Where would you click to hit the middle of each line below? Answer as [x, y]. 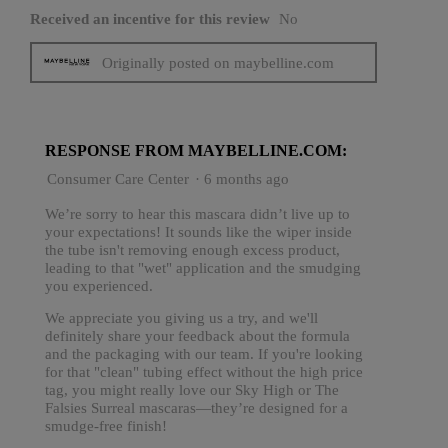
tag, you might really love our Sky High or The [192, 390]
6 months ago [250, 178]
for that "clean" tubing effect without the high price [204, 372]
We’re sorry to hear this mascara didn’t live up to [197, 213]
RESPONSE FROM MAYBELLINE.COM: [196, 150]
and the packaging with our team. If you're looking [204, 354]
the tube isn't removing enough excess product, [192, 249]
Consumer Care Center [120, 178]
